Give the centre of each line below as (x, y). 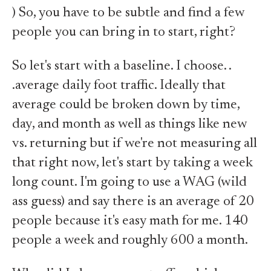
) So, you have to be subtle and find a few (129, 13)
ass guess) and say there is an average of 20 (133, 202)
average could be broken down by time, (126, 105)
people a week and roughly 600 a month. (130, 240)
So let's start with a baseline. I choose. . (122, 66)
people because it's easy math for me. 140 (130, 221)
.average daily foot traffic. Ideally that (119, 86)
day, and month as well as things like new (130, 124)
